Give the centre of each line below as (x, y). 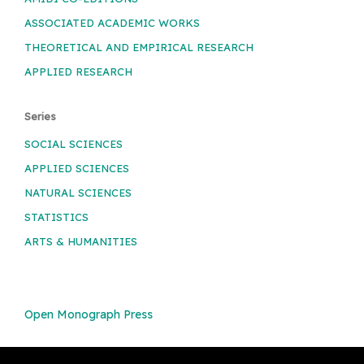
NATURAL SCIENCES (78, 192)
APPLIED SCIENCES (77, 168)
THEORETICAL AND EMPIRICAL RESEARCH (139, 47)
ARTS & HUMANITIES (81, 241)
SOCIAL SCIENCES (74, 143)
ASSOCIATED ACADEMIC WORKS (112, 23)
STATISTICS (56, 217)
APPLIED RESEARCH (78, 71)
